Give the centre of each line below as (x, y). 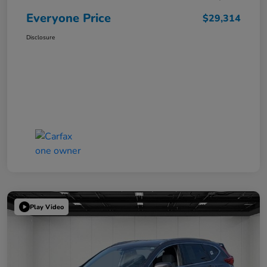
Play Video (47, 207)
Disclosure (41, 38)
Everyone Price (69, 18)
